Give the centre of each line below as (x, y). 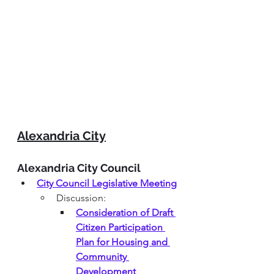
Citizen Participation (120, 228)
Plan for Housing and (123, 242)
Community (102, 257)
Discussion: (81, 198)
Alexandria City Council (79, 168)
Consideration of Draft (126, 213)
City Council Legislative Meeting (107, 183)
